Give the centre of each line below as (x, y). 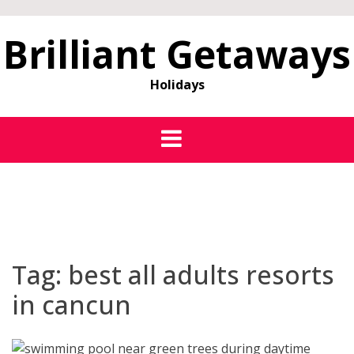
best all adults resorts (201, 275)
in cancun (72, 305)
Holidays (177, 85)
